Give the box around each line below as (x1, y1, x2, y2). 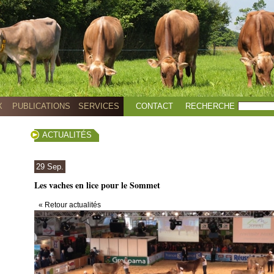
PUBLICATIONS (12, 102, 70, 111)
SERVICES (78, 102, 119, 111)
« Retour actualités (39, 201, 101, 209)
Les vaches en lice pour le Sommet (34, 179, 160, 191)
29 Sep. (36, 162, 64, 171)
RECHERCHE (185, 102, 235, 111)
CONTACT (136, 102, 173, 111)
